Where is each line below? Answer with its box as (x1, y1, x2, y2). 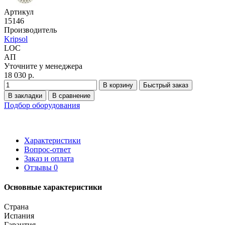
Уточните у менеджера (4, 61, 82, 70)
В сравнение (52, 91, 90, 99)
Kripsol (4, 34, 28, 43)
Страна (4, 202, 29, 211)
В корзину (103, 81, 133, 89)
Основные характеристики (4, 183, 102, 192)
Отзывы (24, 163, 54, 172)
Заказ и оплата (24, 154, 74, 163)
